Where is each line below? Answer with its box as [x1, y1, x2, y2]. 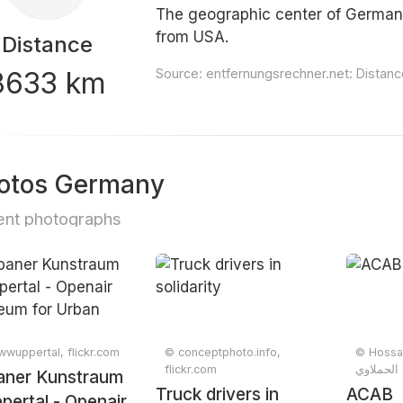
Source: [156, 66, 207, 81]
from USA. [156, 28, 229, 46]
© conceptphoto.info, [165, 345, 282, 359]
